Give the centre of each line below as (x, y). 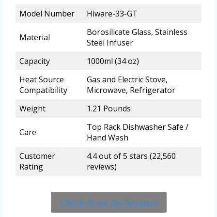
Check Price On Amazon (108, 202)
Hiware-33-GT (112, 14)
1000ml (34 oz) (113, 61)
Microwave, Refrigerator (131, 90)
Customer (37, 156)
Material (35, 38)
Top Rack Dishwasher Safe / (138, 127)
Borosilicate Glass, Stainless (137, 32)
